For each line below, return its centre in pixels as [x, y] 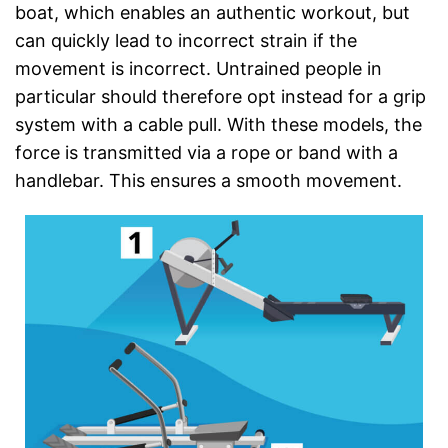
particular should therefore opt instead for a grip [220, 96]
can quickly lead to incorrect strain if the [186, 40]
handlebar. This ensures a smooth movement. [208, 180]
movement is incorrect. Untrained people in [198, 68]
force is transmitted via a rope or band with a [206, 152]
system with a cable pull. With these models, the [218, 124]
